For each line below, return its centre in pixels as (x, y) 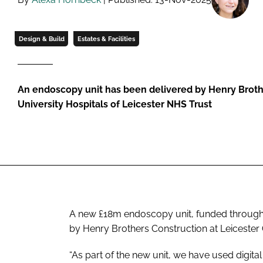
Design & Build (41, 38)
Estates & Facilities (106, 38)
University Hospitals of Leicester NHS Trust (115, 104)
